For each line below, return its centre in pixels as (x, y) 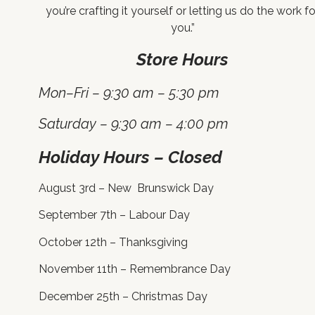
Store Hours (183, 59)
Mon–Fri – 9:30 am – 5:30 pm (129, 92)
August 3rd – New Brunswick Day (126, 188)
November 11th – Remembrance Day (135, 269)
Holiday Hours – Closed (130, 157)
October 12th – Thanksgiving (113, 242)
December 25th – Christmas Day (123, 296)
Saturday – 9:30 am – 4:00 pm (134, 124)
